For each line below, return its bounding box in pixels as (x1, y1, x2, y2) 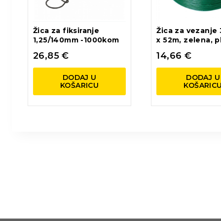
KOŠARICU (60, 80, 99, 90)
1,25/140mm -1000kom (33, 36, 119, 45)
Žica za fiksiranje (33, 26, 100, 36)
